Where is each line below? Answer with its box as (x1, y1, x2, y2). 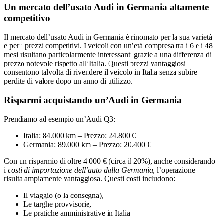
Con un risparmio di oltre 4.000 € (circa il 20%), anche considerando (4, 156, 215, 165)
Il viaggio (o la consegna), (23, 191, 104, 199)
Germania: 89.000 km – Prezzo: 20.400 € (23, 140, 151, 149)
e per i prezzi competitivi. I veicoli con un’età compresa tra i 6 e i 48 (4, 42, 213, 50)
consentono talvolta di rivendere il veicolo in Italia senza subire (4, 68, 197, 77)
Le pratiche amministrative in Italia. (23, 208, 132, 217)
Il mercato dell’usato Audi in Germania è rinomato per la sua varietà (4, 33, 212, 42)
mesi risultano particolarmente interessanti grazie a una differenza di (4, 50, 212, 59)
